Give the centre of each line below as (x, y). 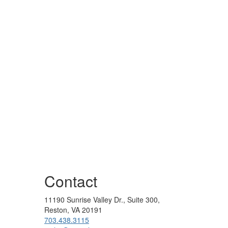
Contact (71, 181)
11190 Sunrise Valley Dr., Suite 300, (102, 199)
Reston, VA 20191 (73, 209)
